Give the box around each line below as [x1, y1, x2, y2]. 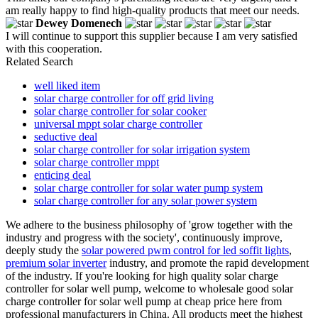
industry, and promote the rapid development [106, 256, 309, 269]
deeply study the [6, 243, 82, 256]
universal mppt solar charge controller [34, 117, 202, 130]
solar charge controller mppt [34, 155, 159, 168]
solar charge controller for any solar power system [34, 194, 257, 207]
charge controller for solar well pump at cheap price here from [6, 295, 282, 307]
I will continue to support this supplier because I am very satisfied [6, 29, 297, 42]
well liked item [34, 79, 100, 92]
